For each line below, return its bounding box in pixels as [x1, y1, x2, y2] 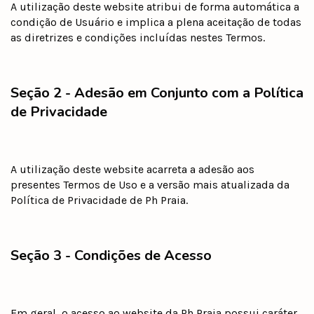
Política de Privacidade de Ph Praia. [11, 193, 188, 207]
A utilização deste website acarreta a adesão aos [11, 162, 254, 176]
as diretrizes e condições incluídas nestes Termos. [11, 30, 265, 44]
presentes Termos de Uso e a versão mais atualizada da [11, 177, 289, 191]
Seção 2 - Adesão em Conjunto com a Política [11, 83, 303, 102]
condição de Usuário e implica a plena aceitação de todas [11, 15, 301, 29]
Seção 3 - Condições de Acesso [11, 245, 212, 265]
